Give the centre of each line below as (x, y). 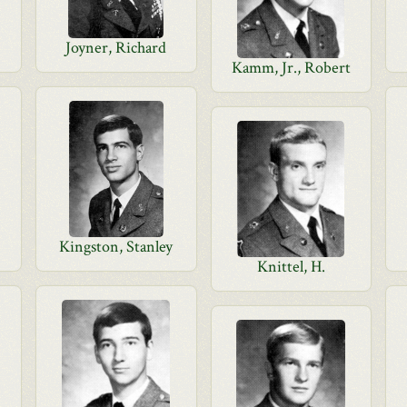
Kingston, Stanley (116, 247)
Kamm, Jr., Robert (291, 68)
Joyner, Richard (116, 48)
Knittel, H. (291, 267)
